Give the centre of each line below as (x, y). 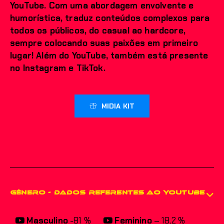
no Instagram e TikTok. (58, 68)
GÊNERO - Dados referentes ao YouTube (107, 193)
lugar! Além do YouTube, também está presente (109, 55)
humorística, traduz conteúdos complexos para (110, 18)
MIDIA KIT (118, 106)
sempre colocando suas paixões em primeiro (104, 43)
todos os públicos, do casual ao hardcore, (98, 30)
